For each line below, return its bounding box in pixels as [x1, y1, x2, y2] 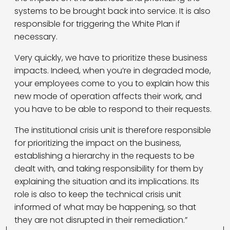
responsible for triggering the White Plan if [14, 18, 180, 30]
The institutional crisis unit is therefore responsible [14, 124, 211, 137]
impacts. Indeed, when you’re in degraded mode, [14, 65, 211, 77]
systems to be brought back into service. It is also [14, 5, 210, 17]
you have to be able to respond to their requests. [14, 103, 212, 116]
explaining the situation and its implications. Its [14, 176, 199, 188]
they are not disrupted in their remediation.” [14, 214, 187, 226]
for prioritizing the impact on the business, [14, 137, 181, 149]
